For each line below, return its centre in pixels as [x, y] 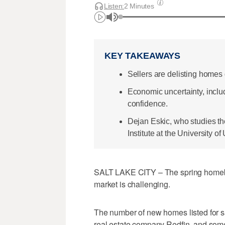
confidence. [148, 103]
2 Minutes [139, 6]
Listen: [114, 6]
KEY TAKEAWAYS [143, 56]
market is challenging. [132, 184]
